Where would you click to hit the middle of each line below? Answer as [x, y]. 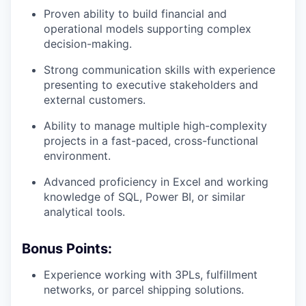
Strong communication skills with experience [159, 70]
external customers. [95, 100]
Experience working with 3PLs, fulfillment [151, 275]
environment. [77, 156]
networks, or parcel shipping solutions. [144, 290]
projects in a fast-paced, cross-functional [151, 141]
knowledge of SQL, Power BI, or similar [144, 197]
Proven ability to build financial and [135, 14]
